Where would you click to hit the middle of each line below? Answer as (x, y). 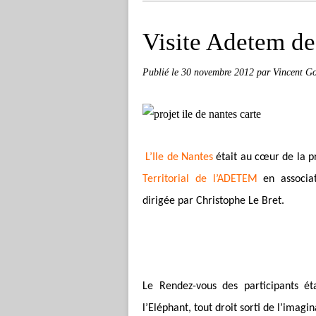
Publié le (162, 72)
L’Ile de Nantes (180, 157)
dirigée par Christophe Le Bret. (213, 201)
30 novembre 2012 (219, 72)
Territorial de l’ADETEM (200, 179)
